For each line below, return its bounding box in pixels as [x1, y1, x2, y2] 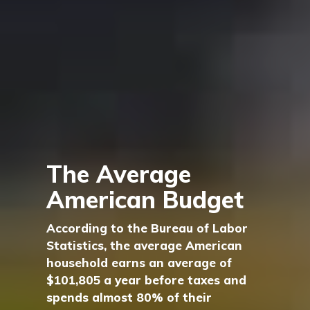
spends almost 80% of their [46, 290, 212, 304]
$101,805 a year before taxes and [46, 273, 247, 287]
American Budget [46, 185, 244, 215]
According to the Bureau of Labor [46, 221, 248, 235]
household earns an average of [46, 255, 232, 270]
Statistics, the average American [46, 238, 243, 253]
